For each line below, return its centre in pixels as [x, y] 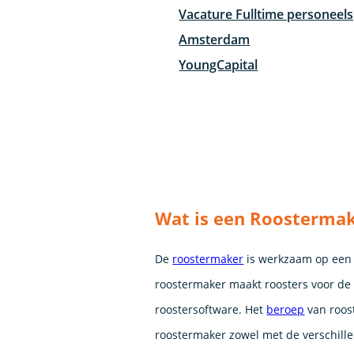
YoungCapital [218, 64]
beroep [286, 309]
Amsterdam [215, 39]
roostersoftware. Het [211, 309]
